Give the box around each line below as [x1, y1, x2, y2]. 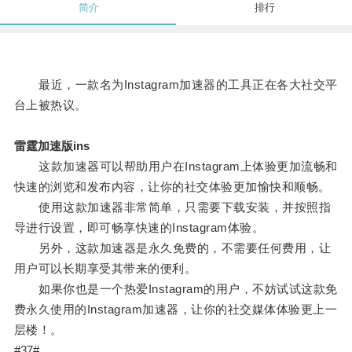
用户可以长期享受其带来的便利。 [13, 262, 197, 276]
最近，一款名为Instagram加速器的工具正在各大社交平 [13, 78, 338, 92]
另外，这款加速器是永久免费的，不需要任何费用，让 [13, 241, 332, 255]
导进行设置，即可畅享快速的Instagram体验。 [13, 221, 265, 235]
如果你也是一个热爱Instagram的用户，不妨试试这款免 [13, 282, 338, 296]
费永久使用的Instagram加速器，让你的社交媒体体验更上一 [13, 302, 338, 317]
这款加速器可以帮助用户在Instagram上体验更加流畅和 [13, 159, 338, 174]
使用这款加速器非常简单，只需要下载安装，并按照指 [13, 200, 332, 214]
